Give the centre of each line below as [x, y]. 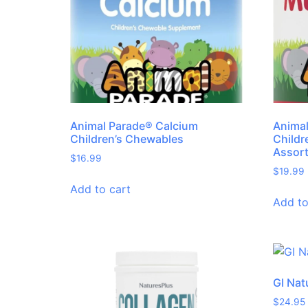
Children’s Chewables [127, 139]
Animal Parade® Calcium [134, 126]
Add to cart [100, 189]
